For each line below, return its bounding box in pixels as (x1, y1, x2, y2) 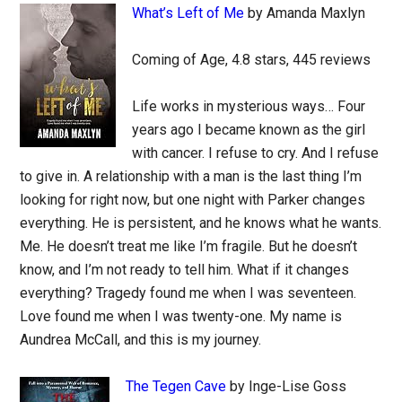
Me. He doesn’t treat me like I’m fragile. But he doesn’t (20, 238, 358, 255)
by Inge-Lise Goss (226, 378, 347, 395)
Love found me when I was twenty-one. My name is (20, 308, 343, 325)
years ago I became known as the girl (132, 121, 366, 138)
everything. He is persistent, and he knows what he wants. (20, 214, 382, 232)
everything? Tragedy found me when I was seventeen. (20, 284, 357, 301)
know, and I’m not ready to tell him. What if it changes (20, 261, 350, 278)
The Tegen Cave (126, 378, 227, 395)
